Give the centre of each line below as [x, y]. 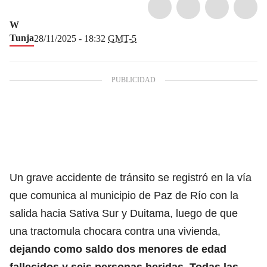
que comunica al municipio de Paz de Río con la [124, 195]
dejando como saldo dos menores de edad [118, 249]
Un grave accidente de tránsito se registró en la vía [131, 177]
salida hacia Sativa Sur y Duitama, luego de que [124, 213]
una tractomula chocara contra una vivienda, [115, 231]
